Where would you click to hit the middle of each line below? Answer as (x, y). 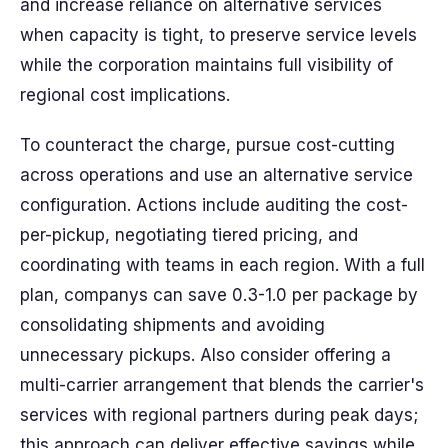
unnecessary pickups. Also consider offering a (205, 355)
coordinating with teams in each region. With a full (222, 265)
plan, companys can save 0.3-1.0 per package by (219, 295)
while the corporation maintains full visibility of (206, 65)
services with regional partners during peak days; (219, 415)
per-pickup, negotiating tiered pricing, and (189, 235)
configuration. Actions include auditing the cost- (214, 205)
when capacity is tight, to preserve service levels (218, 35)
